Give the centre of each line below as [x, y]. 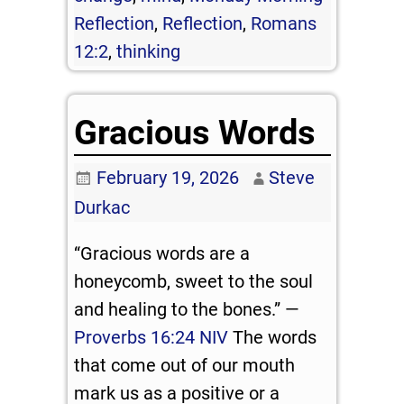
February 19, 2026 [167, 177]
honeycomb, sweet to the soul [194, 281]
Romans [284, 24]
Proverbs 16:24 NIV [151, 337]
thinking [149, 52]
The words [273, 337]
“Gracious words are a [162, 253]
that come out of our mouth [185, 365]
